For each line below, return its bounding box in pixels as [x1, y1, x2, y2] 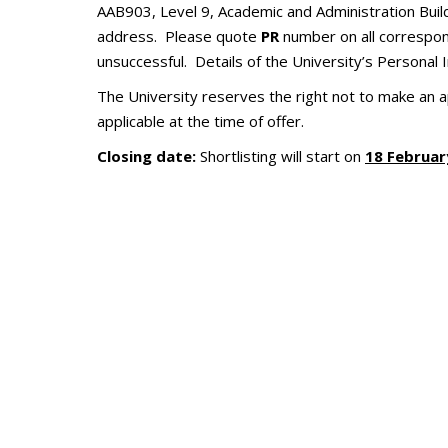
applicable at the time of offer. [97, 111, 304, 131]
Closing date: [97, 146, 196, 166]
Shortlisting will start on [196, 146, 365, 166]
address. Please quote [97, 26, 261, 46]
